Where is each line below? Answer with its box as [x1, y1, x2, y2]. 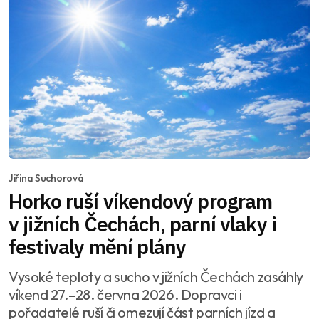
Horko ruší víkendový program [9, 188, 273, 215]
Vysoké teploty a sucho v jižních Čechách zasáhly [9, 268, 303, 286]
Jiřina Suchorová [9, 172, 84, 185]
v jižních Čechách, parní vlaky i [9, 211, 277, 238]
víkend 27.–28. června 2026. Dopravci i [9, 286, 242, 304]
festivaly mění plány [9, 234, 187, 261]
